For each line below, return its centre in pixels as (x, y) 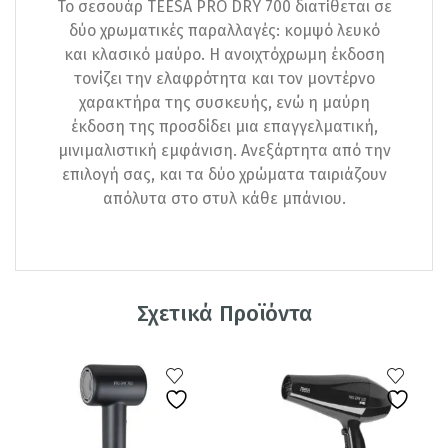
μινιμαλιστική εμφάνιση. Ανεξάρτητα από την (224, 151)
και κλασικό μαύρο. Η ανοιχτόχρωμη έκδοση (224, 55)
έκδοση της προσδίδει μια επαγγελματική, (224, 127)
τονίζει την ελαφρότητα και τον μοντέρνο (224, 79)
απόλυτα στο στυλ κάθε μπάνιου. (224, 199)
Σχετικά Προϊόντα (224, 313)
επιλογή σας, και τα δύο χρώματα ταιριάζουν (224, 175)
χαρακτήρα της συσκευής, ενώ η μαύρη (224, 103)
